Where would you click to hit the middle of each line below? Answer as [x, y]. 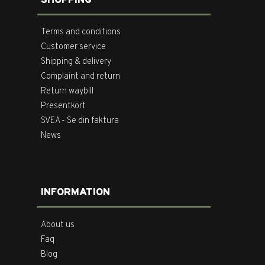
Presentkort [64, 106]
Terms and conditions [81, 33]
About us [58, 225]
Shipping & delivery [76, 62]
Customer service [74, 47]
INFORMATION [76, 193]
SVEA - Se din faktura [80, 121]
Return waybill [67, 92]
